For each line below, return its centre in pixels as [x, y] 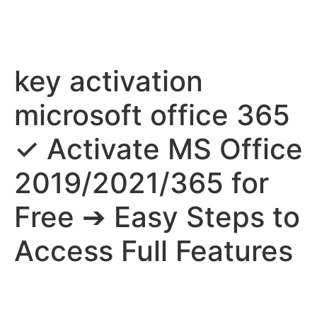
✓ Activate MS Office [158, 149]
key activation [109, 81]
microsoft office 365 [152, 115]
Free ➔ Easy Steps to [157, 217]
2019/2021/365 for [142, 183]
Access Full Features [154, 251]
